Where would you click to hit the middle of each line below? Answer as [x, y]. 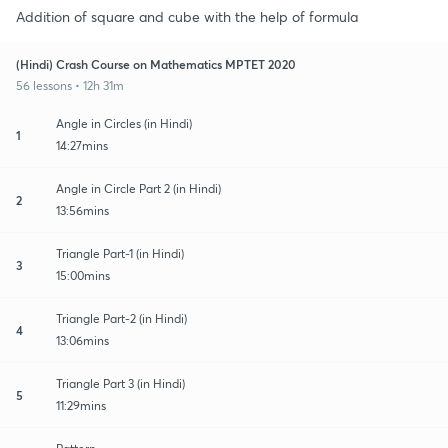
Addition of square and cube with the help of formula [187, 16]
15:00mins [83, 275]
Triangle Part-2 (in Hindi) [121, 318]
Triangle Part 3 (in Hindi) [120, 383]
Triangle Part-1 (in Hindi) [120, 253]
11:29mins [81, 405]
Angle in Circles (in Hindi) [124, 123]
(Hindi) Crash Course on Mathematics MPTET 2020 [156, 63]
